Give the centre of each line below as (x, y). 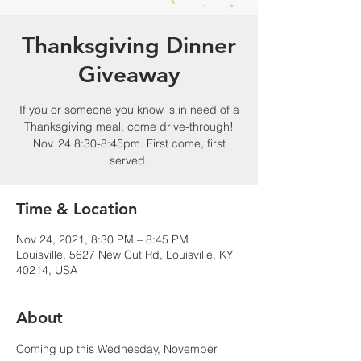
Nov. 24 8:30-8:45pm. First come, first (129, 143)
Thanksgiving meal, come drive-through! (129, 126)
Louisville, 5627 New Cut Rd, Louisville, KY (125, 254)
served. (129, 160)
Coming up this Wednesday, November (118, 349)
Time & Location (77, 208)
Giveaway (129, 74)
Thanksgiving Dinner (129, 45)
